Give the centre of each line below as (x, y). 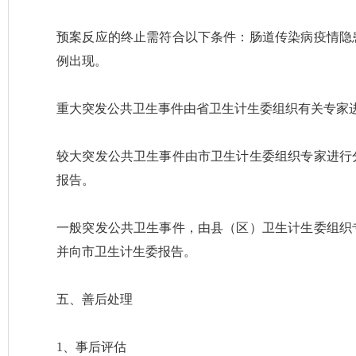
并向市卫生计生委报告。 (126, 252)
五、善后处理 (95, 299)
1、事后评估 (91, 347)
